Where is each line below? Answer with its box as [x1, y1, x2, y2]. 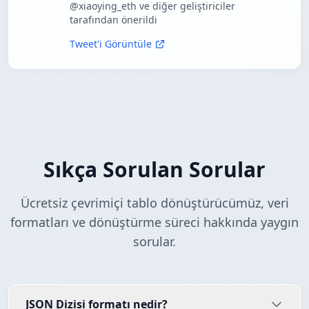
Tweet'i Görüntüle [70, 37, 152, 51]
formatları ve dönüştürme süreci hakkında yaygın [10, 214, 299, 231]
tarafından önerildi [70, 13, 157, 27]
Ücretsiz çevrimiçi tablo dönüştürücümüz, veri [20, 195, 289, 212]
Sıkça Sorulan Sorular [43, 155, 266, 184]
